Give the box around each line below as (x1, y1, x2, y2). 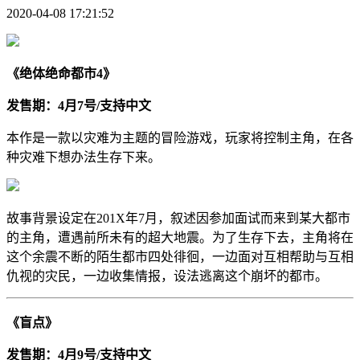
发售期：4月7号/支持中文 (6, 98, 151, 112)
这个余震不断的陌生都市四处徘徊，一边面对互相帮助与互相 (6, 249, 354, 264)
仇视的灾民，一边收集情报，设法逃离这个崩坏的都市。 (6, 268, 328, 283)
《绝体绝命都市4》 (6, 66, 116, 80)
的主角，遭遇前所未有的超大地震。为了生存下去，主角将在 (6, 230, 354, 244)
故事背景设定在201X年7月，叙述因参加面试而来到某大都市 (6, 211, 350, 225)
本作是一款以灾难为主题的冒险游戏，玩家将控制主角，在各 (6, 130, 354, 145)
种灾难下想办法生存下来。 (6, 149, 161, 164)
